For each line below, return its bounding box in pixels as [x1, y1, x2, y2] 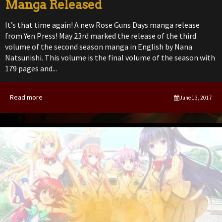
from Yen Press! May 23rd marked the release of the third [5, 30, 196, 41]
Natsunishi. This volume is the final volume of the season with [5, 52, 215, 62]
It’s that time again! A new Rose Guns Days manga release [5, 19, 200, 30]
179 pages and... [5, 63, 57, 73]
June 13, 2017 [179, 94, 212, 101]
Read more [10, 92, 43, 102]
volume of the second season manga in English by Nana [5, 41, 192, 52]
